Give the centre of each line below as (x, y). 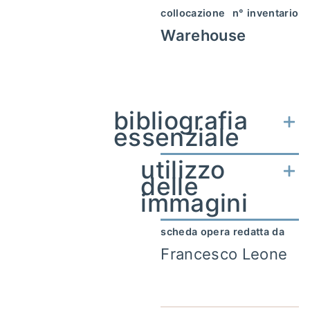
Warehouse (203, 35)
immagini (194, 203)
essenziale (177, 137)
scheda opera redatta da (222, 231)
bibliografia (181, 121)
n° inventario (266, 13)
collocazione (193, 13)
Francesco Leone (224, 254)
